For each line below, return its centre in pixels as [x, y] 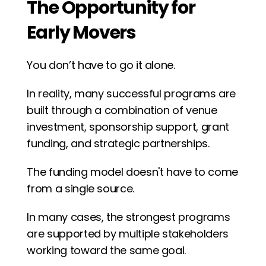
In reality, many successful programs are [132, 94]
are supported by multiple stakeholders [128, 234]
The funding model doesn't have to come [132, 172]
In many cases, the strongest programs [129, 217]
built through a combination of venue [122, 110]
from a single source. [80, 189]
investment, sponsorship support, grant [128, 127]
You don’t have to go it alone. [101, 65]
